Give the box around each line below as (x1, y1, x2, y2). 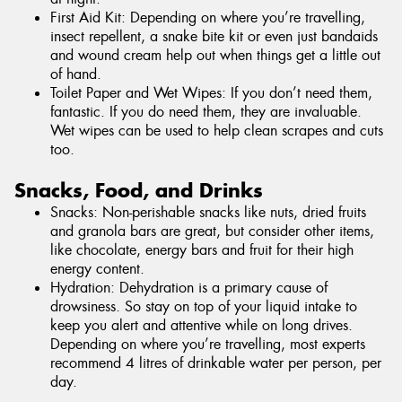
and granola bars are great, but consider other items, (50, 221, 374, 240)
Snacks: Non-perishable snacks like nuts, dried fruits (50, 202, 366, 222)
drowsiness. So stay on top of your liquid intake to (50, 296, 357, 316)
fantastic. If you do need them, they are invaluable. (50, 101, 362, 121)
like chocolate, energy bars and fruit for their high (50, 240, 354, 259)
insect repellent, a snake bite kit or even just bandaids (50, 26, 378, 46)
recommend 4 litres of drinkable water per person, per (50, 353, 381, 372)
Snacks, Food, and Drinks (14, 177, 263, 203)
